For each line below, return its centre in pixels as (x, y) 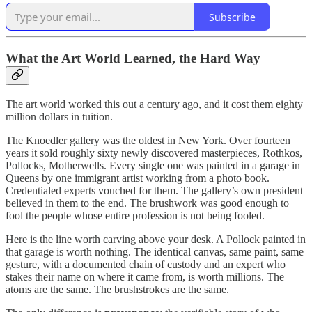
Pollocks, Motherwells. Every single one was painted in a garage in (153, 165)
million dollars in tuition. (59, 116)
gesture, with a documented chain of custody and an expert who (146, 264)
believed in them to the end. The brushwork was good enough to (147, 203)
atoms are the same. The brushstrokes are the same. (117, 289)
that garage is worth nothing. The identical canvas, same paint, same (155, 251)
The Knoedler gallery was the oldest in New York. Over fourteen (148, 140)
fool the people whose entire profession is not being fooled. (135, 215)
